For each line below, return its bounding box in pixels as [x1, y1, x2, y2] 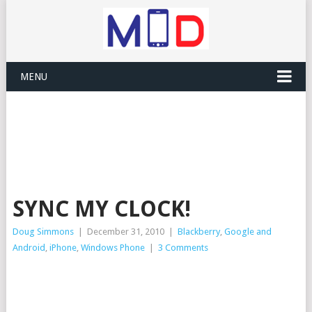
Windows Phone [80, 242, 145, 253]
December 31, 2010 [86, 226, 164, 237]
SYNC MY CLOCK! [12, 196, 191, 222]
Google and [224, 226, 272, 237]
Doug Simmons [12, 226, 74, 237]
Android [12, 242, 45, 253]
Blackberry [177, 226, 220, 237]
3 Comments [157, 242, 208, 253]
